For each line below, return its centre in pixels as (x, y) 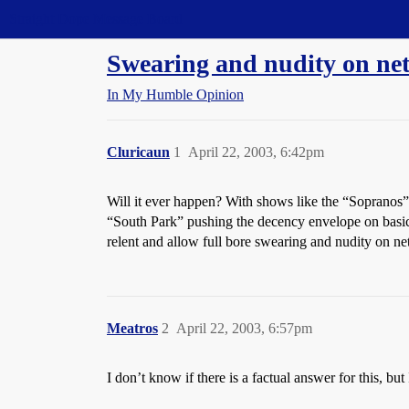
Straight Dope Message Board (96, 19)
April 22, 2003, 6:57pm (244, 328)
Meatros (132, 328)
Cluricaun (138, 152)
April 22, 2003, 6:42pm (256, 152)
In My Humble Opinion (175, 94)
